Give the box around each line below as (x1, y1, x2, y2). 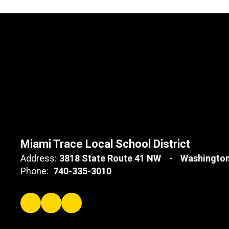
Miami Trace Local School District (20, 138, 190, 150)
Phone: (20, 166, 49, 176)
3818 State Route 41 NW (59, 153, 161, 164)
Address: (20, 153, 57, 164)
